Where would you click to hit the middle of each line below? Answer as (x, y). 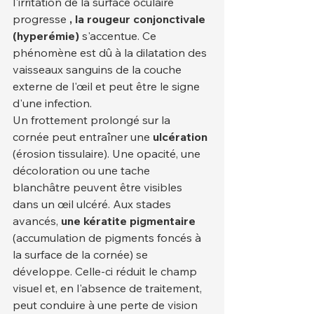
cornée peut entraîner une (83, 136)
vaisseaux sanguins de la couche (98, 69)
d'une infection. (52, 103)
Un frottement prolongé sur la (93, 120)
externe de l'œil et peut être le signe (108, 86)
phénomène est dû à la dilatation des (111, 52)
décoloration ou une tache (83, 170)
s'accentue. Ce (119, 35)
